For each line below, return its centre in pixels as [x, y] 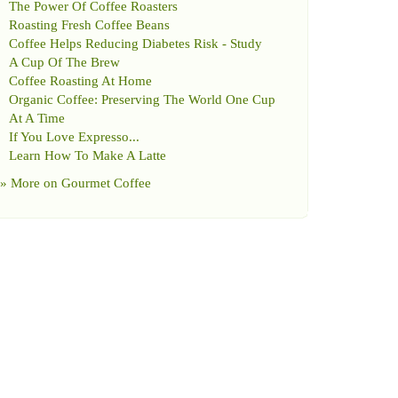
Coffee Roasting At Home [80, 81]
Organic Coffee [52, 99]
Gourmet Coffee [106, 183]
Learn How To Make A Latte [88, 155]
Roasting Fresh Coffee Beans [89, 25]
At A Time [37, 118]
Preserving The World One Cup [188, 99]
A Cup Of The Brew [64, 62]
